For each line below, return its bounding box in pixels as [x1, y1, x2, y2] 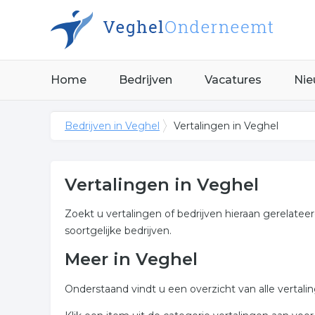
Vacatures [205, 73, 262, 86]
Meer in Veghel [65, 249, 198, 269]
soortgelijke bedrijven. [65, 224, 172, 237]
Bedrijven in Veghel [65, 120, 160, 132]
